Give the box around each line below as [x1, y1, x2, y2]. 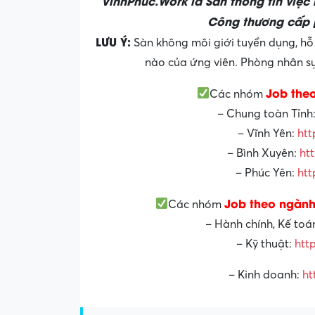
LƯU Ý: [95, 32, 131, 49]
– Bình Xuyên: [226, 146, 300, 160]
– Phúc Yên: [235, 166, 297, 179]
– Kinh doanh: [229, 268, 302, 281]
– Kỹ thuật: [236, 237, 295, 250]
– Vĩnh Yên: [237, 127, 297, 140]
